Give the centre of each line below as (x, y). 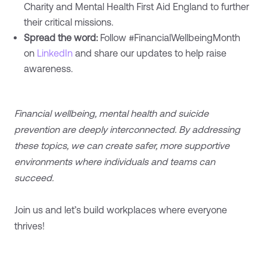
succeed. (34, 177)
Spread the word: (61, 37)
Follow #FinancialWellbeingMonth (169, 37)
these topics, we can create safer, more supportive (122, 145)
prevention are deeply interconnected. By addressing (127, 129)
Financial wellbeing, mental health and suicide (111, 113)
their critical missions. (69, 22)
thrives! (30, 226)
